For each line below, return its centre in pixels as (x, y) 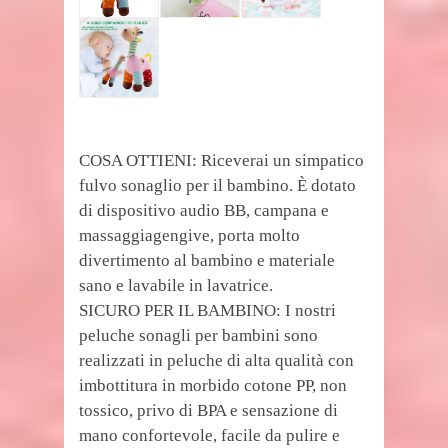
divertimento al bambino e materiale (207, 260)
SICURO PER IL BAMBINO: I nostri (207, 310)
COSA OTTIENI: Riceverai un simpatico (221, 160)
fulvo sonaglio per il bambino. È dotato (217, 185)
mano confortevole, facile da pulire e (209, 435)
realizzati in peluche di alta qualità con (216, 360)
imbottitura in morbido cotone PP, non (213, 385)
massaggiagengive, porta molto (189, 235)
